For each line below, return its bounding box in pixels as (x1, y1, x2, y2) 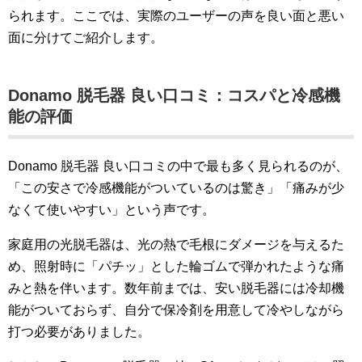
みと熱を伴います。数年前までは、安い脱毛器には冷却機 (8, 280, 344, 295)
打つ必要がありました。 (8, 324, 150, 339)
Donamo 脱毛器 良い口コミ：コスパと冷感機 (8, 86, 340, 104)
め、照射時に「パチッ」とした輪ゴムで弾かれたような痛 (8, 259, 344, 273)
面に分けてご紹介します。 (8, 30, 163, 44)
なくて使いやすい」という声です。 (8, 202, 215, 217)
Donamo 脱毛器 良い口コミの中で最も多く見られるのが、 (8, 158, 348, 173)
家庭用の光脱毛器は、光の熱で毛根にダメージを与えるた (8, 237, 344, 251)
